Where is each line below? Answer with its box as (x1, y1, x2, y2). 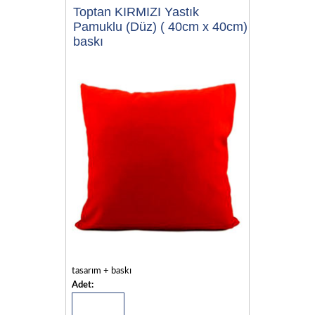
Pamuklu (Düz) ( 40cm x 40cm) (73, 19, 247, 34)
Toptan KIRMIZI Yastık (73, 4, 199, 19)
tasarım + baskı (71, 266, 131, 276)
